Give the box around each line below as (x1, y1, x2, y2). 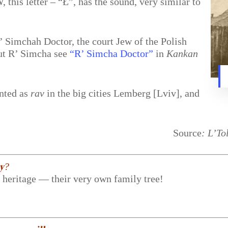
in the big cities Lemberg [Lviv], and (44, 88, 200, 99)
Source (173, 127, 202, 138)
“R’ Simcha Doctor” (70, 48, 154, 59)
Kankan (166, 48, 198, 59)
